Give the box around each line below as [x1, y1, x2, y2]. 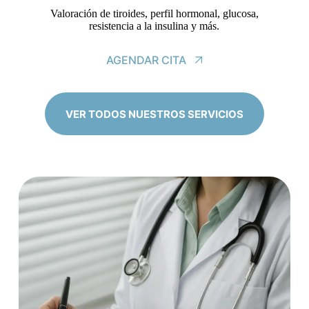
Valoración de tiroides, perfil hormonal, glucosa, [50, 8, 259, 20]
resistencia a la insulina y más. [89, 20, 220, 32]
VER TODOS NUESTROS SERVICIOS [66, 107, 243, 121]
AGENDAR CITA [106, 53, 187, 68]
